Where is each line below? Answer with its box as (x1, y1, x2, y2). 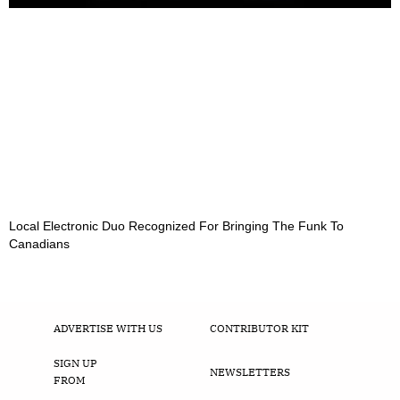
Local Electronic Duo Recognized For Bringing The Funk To (9, 219, 344, 234)
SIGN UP (54, 356, 97, 371)
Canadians (9, 237, 70, 252)
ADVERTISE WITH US (54, 321, 162, 336)
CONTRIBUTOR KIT (209, 321, 309, 336)
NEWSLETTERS (209, 364, 290, 379)
